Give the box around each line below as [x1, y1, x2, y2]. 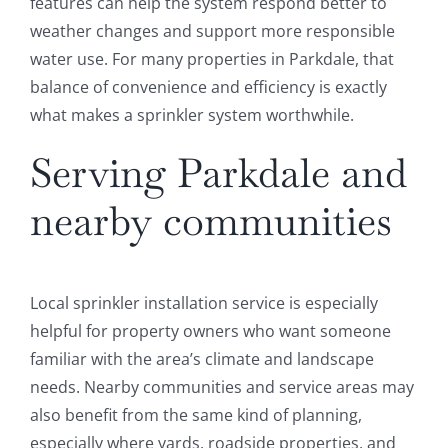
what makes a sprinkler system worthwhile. [29, 104, 354, 127]
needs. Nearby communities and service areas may [29, 376, 414, 399]
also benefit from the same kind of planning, [29, 404, 362, 427]
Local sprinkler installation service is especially [29, 292, 378, 315]
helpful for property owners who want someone [29, 320, 391, 343]
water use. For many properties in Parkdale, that [29, 48, 394, 71]
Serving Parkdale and [29, 147, 407, 200]
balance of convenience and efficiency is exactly [29, 76, 387, 99]
